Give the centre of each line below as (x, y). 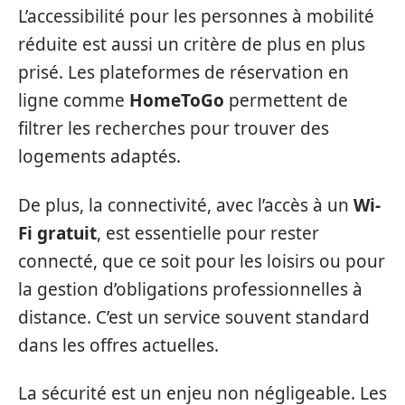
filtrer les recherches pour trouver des (174, 129)
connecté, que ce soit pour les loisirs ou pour (202, 261)
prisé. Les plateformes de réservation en (184, 73)
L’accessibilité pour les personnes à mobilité (196, 17)
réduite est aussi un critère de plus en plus (192, 45)
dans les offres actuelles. (118, 345)
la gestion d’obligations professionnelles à (190, 289)
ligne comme (74, 101)
